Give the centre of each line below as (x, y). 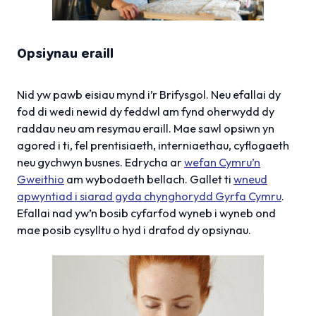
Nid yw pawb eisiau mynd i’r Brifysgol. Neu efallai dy (149, 94)
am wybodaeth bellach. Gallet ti (149, 179)
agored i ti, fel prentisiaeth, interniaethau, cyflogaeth (153, 145)
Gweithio (41, 179)
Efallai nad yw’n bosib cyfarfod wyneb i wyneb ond (146, 213)
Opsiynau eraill (65, 53)
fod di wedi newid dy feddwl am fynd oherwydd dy (146, 111)
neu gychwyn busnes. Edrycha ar (101, 162)
